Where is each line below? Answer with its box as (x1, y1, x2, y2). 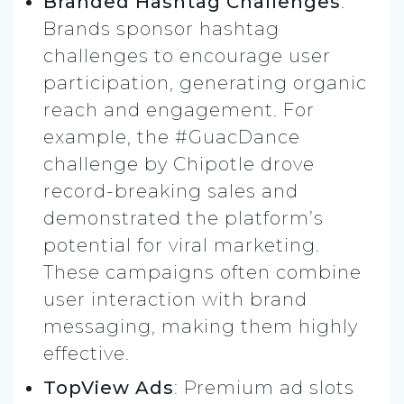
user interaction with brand (43, 289, 308, 311)
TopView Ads (43, 377, 174, 399)
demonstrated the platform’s (43, 207, 324, 230)
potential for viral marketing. (43, 234, 320, 257)
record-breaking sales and (43, 180, 298, 203)
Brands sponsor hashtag (43, 18, 280, 41)
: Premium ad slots (174, 377, 354, 399)
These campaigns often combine (43, 262, 362, 284)
